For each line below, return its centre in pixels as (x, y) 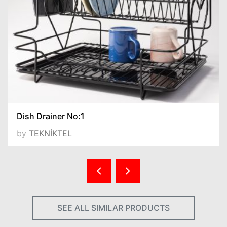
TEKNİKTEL (50, 134)
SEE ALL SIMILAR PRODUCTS (113, 207)
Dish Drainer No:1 (51, 116)
